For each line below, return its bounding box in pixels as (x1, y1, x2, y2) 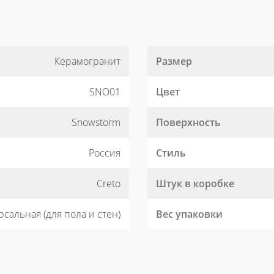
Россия (89, 146, 120, 160)
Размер (156, 54, 192, 68)
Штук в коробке (156, 176, 234, 190)
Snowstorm (72, 115, 120, 129)
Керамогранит (54, 54, 120, 68)
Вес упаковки (156, 207, 223, 221)
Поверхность (156, 115, 221, 129)
